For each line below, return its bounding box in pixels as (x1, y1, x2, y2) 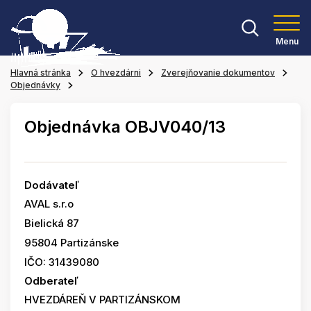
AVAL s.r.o (24, 197, 74, 210)
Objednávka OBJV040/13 (24, 117, 226, 137)
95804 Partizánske (24, 236, 119, 249)
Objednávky (10, 80, 60, 90)
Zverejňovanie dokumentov (161, 67, 275, 78)
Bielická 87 (24, 217, 79, 230)
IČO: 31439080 (24, 255, 99, 269)
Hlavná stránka (10, 67, 71, 78)
